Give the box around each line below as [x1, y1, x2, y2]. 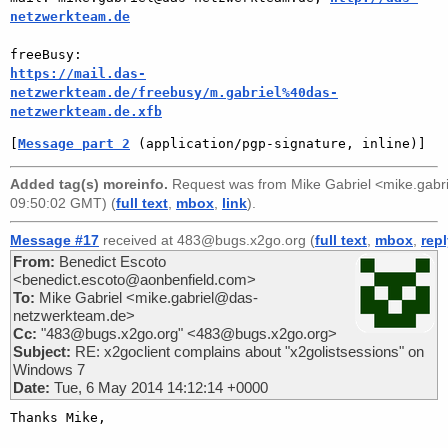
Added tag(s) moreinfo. [10, 176, 168, 192]
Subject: [13, 342, 71, 360]
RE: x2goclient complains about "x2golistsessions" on [71, 342, 424, 360]
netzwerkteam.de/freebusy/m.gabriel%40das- [10, 84, 338, 100]
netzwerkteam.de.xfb [10, 103, 162, 119]
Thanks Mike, [10, 409, 106, 425]
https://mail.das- [10, 65, 146, 81]
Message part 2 [18, 135, 130, 151]
